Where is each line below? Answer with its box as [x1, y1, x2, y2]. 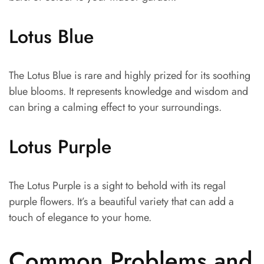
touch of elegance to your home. [9, 210, 151, 226]
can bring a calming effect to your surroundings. [9, 100, 222, 115]
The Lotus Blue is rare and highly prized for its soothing [9, 68, 250, 84]
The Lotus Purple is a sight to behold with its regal [9, 178, 226, 194]
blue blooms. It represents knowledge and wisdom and [9, 84, 248, 100]
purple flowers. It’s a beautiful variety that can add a [9, 194, 234, 210]
